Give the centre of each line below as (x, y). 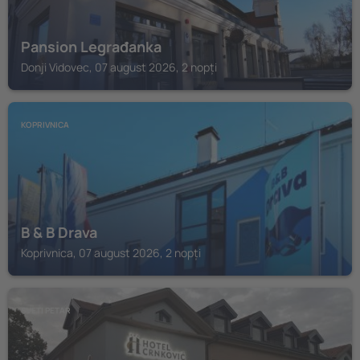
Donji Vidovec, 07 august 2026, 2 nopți (119, 67)
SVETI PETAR (46, 310)
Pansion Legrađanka (91, 47)
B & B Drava (59, 232)
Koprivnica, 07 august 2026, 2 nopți (111, 253)
